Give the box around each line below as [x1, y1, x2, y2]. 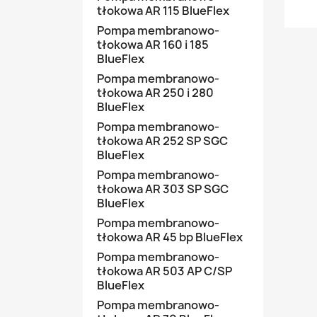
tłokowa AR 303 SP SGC [97, 181, 229, 197]
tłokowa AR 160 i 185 [97, 37, 209, 52]
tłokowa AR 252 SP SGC [97, 133, 228, 149]
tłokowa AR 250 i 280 [97, 85, 214, 100]
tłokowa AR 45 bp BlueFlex [97, 229, 243, 245]
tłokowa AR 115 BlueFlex [97, 3, 229, 18]
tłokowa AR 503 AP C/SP [97, 263, 232, 279]
